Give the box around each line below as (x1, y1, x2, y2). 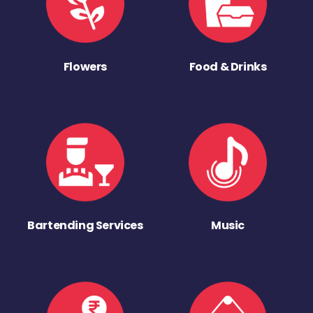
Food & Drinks (189, 59, 267, 75)
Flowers (63, 59, 108, 75)
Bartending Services (27, 217, 143, 233)
